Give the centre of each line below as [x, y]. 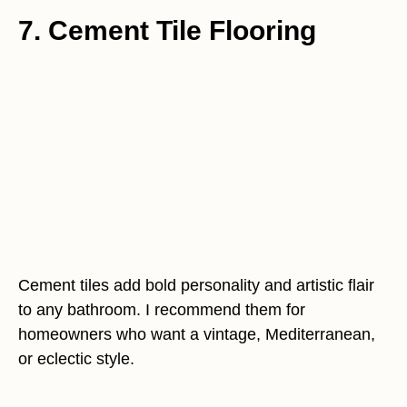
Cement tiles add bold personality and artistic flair [196, 285]
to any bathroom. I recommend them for [162, 310]
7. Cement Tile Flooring [167, 30]
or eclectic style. [76, 359]
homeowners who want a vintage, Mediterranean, [197, 334]
